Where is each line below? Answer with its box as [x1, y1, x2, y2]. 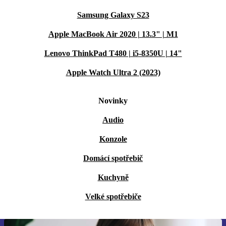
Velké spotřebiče [85, 192, 141, 201]
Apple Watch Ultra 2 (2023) [66, 68, 160, 77]
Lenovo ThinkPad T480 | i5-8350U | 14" [44, 49, 182, 58]
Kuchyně [97, 173, 129, 182]
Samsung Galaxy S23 [77, 11, 149, 19]
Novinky [98, 96, 128, 105]
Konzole [99, 135, 127, 143]
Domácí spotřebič [83, 154, 143, 162]
